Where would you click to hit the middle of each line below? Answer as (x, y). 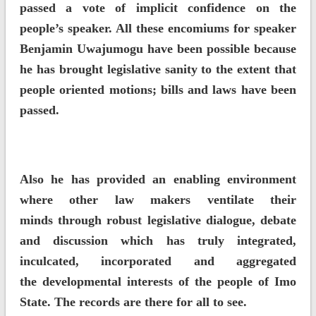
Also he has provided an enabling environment (158, 180)
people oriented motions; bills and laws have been (158, 90)
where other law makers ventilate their (158, 200)
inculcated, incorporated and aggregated (158, 261)
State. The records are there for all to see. (133, 302)
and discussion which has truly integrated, (158, 241)
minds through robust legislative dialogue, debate (158, 220)
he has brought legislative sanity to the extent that (158, 69)
